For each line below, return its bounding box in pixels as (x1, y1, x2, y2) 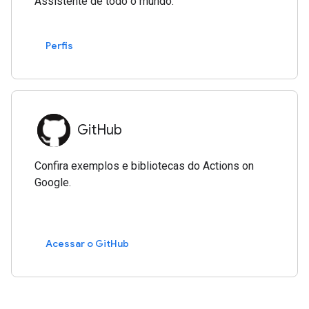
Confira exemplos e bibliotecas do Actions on (34, 159, 255, 172)
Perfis (46, 39, 74, 52)
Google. (34, 175, 72, 189)
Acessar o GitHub (46, 237, 130, 250)
